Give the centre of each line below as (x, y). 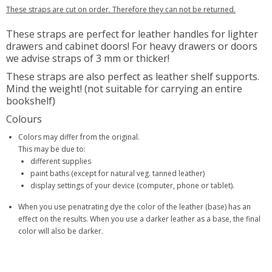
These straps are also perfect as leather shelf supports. (133, 76)
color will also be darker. (61, 231)
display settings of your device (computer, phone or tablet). (132, 185)
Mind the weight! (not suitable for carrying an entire (124, 89)
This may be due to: (52, 149)
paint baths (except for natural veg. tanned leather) (117, 173)
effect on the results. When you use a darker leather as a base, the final (139, 219)
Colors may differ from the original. (79, 137)
